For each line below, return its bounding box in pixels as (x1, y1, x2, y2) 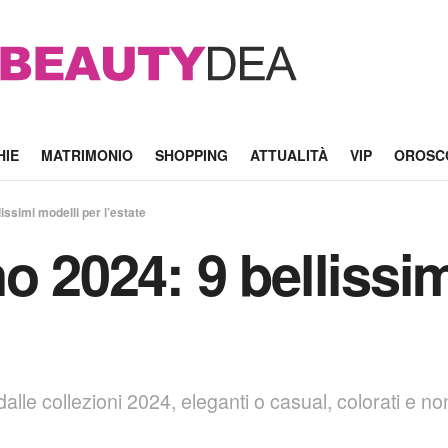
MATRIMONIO (40, 145, 133, 165)
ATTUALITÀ (249, 145, 328, 165)
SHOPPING (154, 145, 228, 165)
